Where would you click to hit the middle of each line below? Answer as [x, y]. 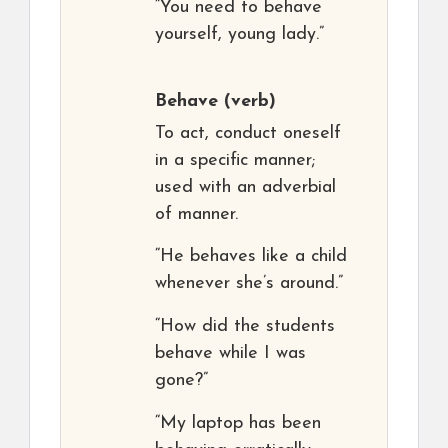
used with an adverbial [245, 187]
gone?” [181, 380]
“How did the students [245, 326]
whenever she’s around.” [249, 283]
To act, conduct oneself [248, 133]
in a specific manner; [235, 160]
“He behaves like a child [251, 256]
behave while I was [230, 353]
